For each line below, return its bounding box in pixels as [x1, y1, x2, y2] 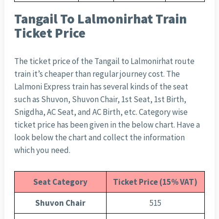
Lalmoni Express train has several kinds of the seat [14, 81, 188, 92]
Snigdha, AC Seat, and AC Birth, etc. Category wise [14, 107, 188, 118]
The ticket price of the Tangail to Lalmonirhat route [14, 56, 195, 67]
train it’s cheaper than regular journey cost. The [14, 68, 180, 80]
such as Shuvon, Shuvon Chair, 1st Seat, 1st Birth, [14, 94, 186, 105]
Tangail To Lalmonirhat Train [14, 10, 187, 27]
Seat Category [33, 176, 88, 188]
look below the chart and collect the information [14, 132, 185, 143]
